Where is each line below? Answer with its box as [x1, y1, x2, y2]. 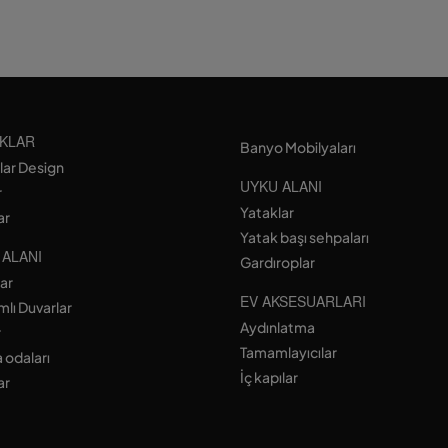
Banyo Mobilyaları [239, 138, 356, 156]
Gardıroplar [239, 253, 315, 271]
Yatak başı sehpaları [239, 228, 369, 246]
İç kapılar [239, 368, 298, 386]
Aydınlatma [239, 318, 315, 336]
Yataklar [239, 203, 294, 221]
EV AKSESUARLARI [239, 291, 366, 311]
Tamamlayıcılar [239, 343, 337, 361]
